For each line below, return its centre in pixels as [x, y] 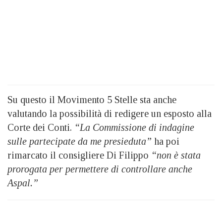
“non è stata [175, 155]
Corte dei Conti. [41, 127]
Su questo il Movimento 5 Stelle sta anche [92, 100]
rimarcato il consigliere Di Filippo [78, 155]
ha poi [167, 141]
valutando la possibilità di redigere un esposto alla [110, 113]
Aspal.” [23, 183]
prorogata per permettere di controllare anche [100, 169]
